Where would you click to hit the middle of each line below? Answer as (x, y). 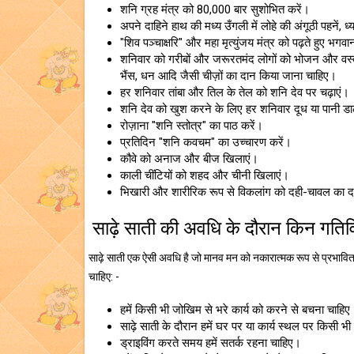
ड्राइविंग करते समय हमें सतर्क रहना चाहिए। (211, 343)
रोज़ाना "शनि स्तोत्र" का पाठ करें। (192, 126)
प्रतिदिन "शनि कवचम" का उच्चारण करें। (206, 142)
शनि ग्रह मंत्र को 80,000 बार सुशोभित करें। (215, 9)
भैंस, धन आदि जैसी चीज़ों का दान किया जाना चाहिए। (228, 76)
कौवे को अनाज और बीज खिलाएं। (189, 159)
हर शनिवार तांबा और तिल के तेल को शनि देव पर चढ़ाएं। (235, 92)
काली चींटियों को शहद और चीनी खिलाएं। (205, 175)
